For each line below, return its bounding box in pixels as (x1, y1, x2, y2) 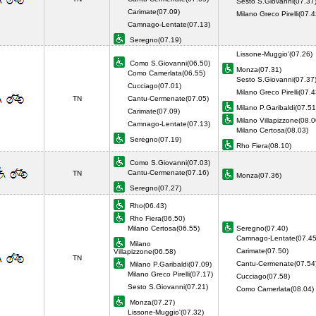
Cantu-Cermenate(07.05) (128, 95, 209, 102)
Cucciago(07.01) (128, 82, 181, 90)
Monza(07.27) (128, 298, 175, 306)
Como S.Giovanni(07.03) (128, 159, 210, 166)
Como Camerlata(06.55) (128, 69, 205, 77)
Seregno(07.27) (128, 184, 186, 192)
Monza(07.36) (236, 171, 286, 179)
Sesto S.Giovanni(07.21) (128, 283, 208, 291)
